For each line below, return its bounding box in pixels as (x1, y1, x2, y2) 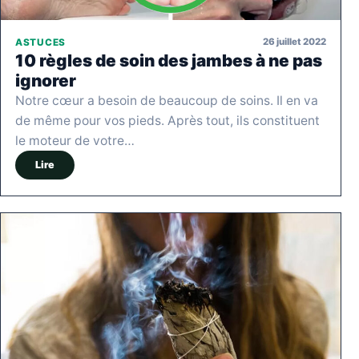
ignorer (15, 70, 76, 91)
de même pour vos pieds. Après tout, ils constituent (15, 112, 320, 128)
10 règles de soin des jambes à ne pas (15, 50, 322, 71)
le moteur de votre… (15, 132, 135, 148)
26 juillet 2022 (263, 36, 326, 48)
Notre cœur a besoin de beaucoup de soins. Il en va (15, 92, 318, 108)
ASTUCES (15, 36, 66, 48)
